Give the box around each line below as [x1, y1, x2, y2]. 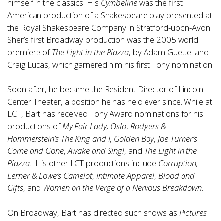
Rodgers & [130, 120, 166, 132]
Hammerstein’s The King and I [7, 133, 110, 145]
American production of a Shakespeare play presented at [7, 9, 212, 21]
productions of [7, 120, 62, 132]
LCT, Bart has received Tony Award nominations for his [7, 108, 203, 120]
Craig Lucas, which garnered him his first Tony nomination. [7, 59, 214, 71]
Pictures [179, 207, 207, 219]
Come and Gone [7, 145, 64, 157]
